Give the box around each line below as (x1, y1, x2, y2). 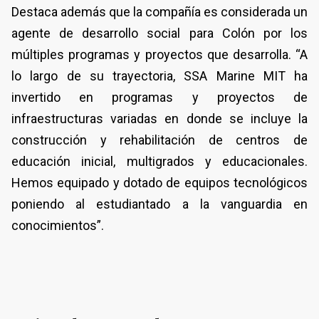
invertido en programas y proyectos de (11, 89, 308, 105)
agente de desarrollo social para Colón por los (11, 25, 308, 41)
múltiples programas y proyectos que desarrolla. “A (11, 46, 308, 62)
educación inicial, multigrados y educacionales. (11, 153, 308, 169)
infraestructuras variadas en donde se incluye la (11, 110, 308, 126)
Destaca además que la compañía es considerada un (11, 4, 308, 19)
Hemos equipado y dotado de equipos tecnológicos (11, 174, 308, 190)
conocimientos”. (11, 217, 104, 233)
